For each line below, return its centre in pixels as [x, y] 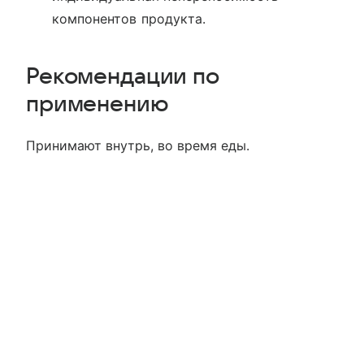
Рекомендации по [122, 77]
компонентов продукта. [129, 19]
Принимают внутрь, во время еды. [138, 146]
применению [97, 104]
